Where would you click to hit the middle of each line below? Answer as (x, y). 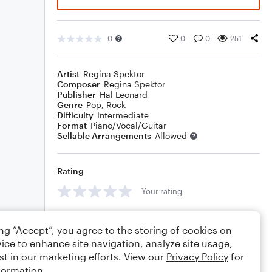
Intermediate (123, 115)
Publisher (76, 94)
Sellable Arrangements (104, 136)
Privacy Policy (197, 257)
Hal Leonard (124, 94)
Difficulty (75, 115)
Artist (68, 74)
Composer (79, 84)
